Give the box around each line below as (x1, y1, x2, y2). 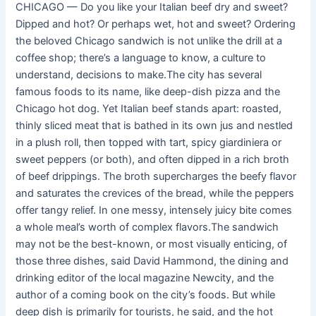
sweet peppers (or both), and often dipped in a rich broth (16, 153, 290, 166)
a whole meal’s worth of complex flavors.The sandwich (16, 221, 279, 234)
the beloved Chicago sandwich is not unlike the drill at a (16, 35, 283, 48)
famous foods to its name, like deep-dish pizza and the (16, 85, 281, 99)
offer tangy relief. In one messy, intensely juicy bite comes (16, 204, 293, 217)
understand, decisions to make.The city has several (16, 68, 262, 82)
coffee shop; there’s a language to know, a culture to (16, 51, 267, 65)
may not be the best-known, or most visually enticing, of (16, 238, 288, 251)
